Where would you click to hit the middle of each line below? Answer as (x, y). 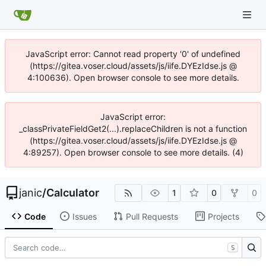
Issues (84, 216)
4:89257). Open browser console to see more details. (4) (133, 152)
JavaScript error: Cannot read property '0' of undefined (133, 54)
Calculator (73, 193)
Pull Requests (152, 216)
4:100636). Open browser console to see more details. (133, 77)
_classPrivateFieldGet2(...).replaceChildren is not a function (133, 129)
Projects (223, 216)
